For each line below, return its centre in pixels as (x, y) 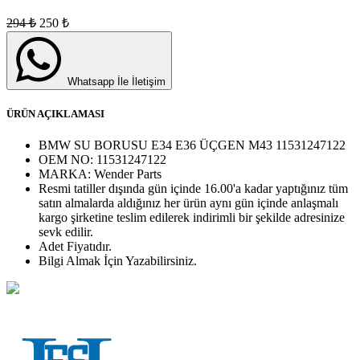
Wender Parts (128, 174)
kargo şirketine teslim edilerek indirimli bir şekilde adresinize (192, 218)
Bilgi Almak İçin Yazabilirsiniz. (118, 261)
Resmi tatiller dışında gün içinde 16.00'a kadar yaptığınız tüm (193, 189)
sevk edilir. (66, 232)
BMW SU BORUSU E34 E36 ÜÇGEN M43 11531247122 (192, 145)
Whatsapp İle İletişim (115, 82)
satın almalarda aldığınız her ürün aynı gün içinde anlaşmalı (188, 203)
